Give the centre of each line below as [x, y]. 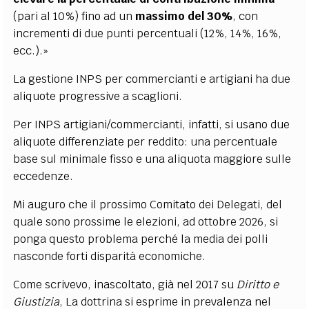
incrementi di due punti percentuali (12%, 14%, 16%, [148, 33]
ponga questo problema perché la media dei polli [141, 239]
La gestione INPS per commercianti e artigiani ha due [152, 79]
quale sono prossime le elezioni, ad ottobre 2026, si [146, 221]
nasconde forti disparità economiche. [110, 256]
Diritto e [258, 284]
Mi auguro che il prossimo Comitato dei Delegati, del [148, 204]
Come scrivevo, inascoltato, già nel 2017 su [125, 284]
